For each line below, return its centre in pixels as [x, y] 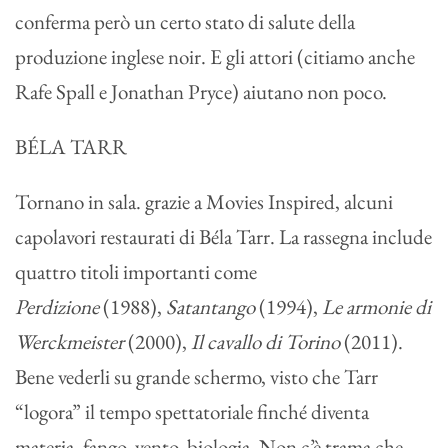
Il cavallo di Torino [265, 342]
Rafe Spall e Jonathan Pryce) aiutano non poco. [201, 92]
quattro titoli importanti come [136, 272]
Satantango [210, 307]
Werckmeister [69, 342]
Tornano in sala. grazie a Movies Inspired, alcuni [204, 202]
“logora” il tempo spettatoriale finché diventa [192, 412]
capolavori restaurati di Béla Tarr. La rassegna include [223, 237]
